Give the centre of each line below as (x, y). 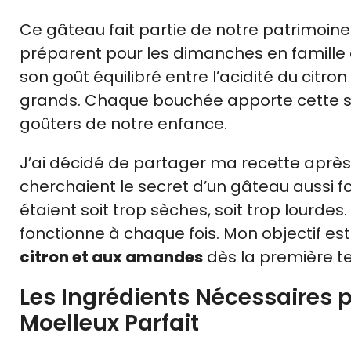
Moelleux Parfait (109, 323)
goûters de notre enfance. (123, 123)
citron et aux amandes (111, 257)
